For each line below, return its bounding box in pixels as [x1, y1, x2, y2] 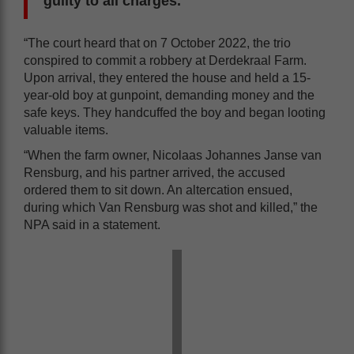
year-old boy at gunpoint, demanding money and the [24, 88, 314, 102]
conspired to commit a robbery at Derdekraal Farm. [24, 54, 307, 67]
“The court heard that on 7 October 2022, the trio [24, 36, 291, 50]
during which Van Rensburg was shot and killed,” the [24, 201, 318, 214]
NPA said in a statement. [24, 218, 160, 232]
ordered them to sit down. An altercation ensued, [24, 183, 292, 197]
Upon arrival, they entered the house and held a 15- [24, 71, 311, 85]
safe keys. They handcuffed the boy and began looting [24, 106, 326, 119]
